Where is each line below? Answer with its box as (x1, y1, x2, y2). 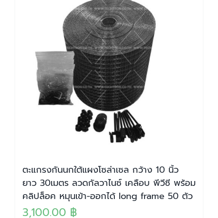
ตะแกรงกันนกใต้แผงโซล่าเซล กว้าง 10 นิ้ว (22, 163, 179, 177)
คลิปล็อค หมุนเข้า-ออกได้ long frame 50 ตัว (22, 189, 193, 203)
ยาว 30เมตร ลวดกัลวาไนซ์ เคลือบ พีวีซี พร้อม (22, 176, 196, 190)
